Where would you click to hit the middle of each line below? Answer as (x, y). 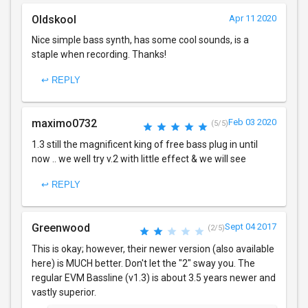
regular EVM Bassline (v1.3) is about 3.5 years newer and (154, 277)
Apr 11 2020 (253, 18)
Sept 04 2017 (251, 226)
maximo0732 (64, 123)
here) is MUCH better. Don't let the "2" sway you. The (143, 263)
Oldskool (54, 19)
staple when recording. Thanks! (99, 54)
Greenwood (61, 228)
